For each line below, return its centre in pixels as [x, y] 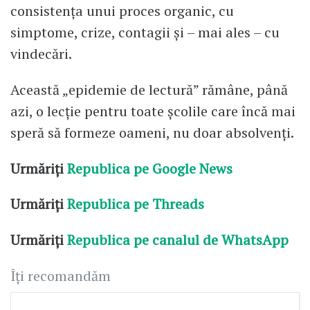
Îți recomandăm [61, 275]
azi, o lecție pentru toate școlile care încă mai [153, 111]
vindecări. [41, 53]
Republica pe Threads [134, 204]
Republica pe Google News [150, 168]
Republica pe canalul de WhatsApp [180, 240]
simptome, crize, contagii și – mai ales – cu [145, 32]
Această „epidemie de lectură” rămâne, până [149, 89]
